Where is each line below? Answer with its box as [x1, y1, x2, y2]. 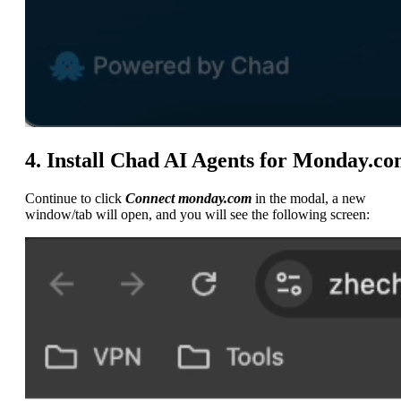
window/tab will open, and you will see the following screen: [25, 206, 370, 222]
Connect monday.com [125, 190, 252, 206]
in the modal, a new [252, 190, 366, 206]
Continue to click [25, 190, 125, 206]
